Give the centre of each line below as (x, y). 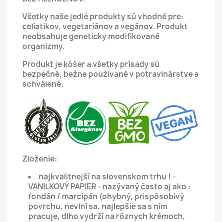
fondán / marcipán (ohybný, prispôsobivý (106, 196)
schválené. (43, 84)
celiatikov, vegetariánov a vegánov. (89, 27)
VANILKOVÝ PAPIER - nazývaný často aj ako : (109, 186)
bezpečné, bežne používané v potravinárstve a (111, 74)
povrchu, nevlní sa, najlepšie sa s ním (98, 206)
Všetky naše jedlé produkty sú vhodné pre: (103, 17)
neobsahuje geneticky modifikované (91, 36)
